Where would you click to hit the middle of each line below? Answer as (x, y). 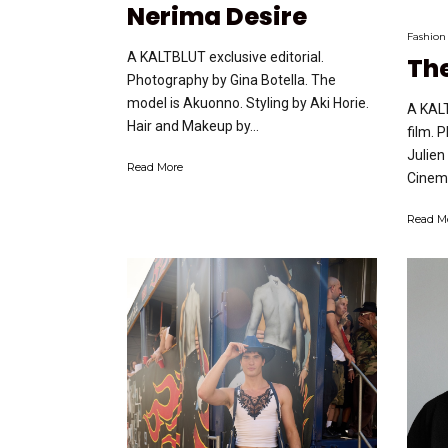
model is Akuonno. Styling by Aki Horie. (248, 103)
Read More (155, 167)
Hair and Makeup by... (193, 126)
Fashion (426, 36)
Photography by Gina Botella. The (231, 80)
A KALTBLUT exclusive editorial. (225, 57)
